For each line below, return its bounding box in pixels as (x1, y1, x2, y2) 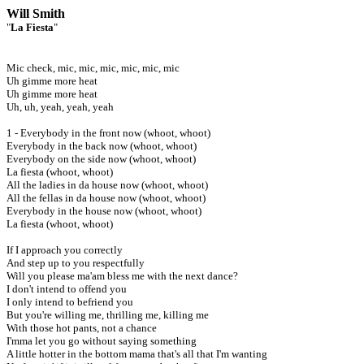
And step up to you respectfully (6, 257, 145, 269)
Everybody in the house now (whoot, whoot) (6, 205, 201, 217)
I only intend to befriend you (6, 296, 133, 308)
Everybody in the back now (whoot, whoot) (6, 140, 197, 152)
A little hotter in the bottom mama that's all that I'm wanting (6, 348, 267, 360)
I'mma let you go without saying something (6, 335, 197, 347)
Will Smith (6, 6, 65, 20)
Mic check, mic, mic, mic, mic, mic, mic (6, 62, 180, 74)
